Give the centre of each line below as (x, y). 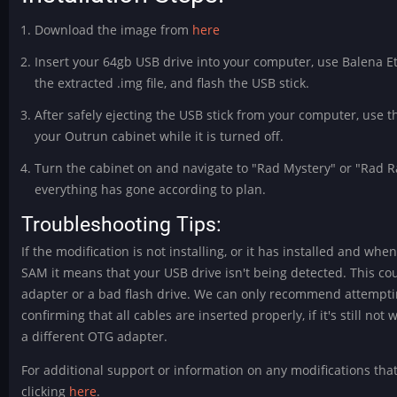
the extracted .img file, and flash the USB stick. (171, 83)
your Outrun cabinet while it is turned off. (159, 136)
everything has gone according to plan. (150, 190)
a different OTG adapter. (95, 336)
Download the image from (113, 30)
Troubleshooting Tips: (122, 224)
